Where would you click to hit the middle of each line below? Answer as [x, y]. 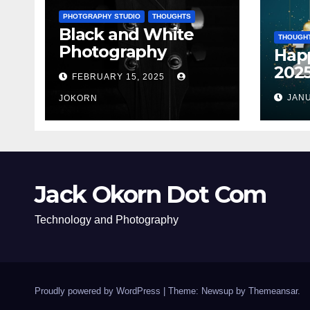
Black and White [126, 34]
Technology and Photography [107, 220]
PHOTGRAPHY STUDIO [102, 16]
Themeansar [273, 291]
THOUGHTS [172, 16]
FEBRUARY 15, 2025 [120, 77]
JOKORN [78, 98]
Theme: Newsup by [208, 291]
